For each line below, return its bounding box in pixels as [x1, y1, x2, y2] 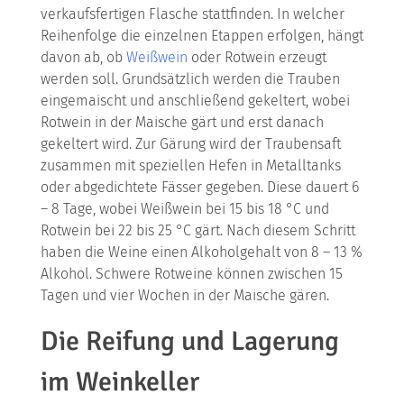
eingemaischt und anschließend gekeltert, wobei [40, 92, 350, 109]
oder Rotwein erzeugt [187, 49, 326, 66]
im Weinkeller [40, 365, 199, 399]
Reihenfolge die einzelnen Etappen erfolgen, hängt [40, 27, 363, 44]
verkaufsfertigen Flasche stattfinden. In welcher [40, 5, 344, 23]
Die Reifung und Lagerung [40, 325, 339, 358]
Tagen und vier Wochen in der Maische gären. [40, 287, 329, 304]
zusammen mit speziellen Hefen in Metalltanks [40, 157, 341, 174]
